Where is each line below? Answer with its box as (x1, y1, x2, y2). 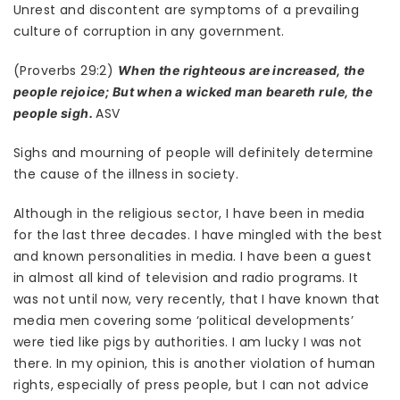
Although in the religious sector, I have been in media (13, 204, 365, 223)
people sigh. (13, 105, 96, 121)
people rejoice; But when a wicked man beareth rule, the (13, 84, 373, 100)
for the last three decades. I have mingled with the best (13, 226, 383, 245)
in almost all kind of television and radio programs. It (13, 269, 359, 287)
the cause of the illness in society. (13, 165, 239, 184)
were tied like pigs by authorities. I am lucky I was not (13, 333, 362, 352)
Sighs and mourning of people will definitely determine (13, 144, 374, 162)
